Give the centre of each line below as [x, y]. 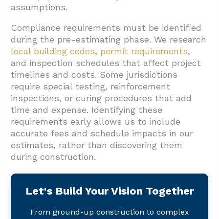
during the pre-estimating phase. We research [109, 40]
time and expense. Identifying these [87, 110]
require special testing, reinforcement [91, 87]
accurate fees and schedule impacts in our [102, 133]
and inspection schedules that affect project [106, 63]
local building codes [53, 51]
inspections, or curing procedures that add [101, 98]
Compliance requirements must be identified [106, 28]
